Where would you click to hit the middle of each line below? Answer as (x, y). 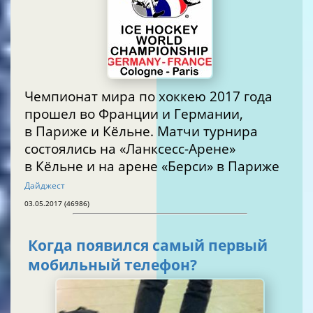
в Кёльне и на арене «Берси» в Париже (248, 166)
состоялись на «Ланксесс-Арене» (130, 148)
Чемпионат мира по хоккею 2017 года (148, 96)
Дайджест (45, 185)
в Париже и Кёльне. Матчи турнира (141, 131)
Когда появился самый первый (148, 246)
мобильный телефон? (112, 265)
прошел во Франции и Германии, (134, 113)
